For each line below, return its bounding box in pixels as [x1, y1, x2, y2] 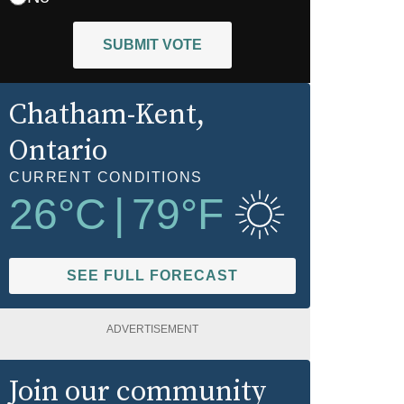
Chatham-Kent [9, 96, 197, 133]
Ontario [9, 133, 107, 170]
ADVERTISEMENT [106, 322, 198, 335]
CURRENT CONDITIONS [9, 169, 203, 185]
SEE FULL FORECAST [67, 267, 238, 283]
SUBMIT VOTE [103, 36, 202, 52]
